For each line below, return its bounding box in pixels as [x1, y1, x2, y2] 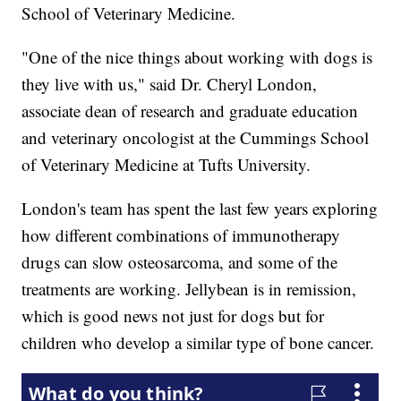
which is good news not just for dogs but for [21, 304, 325, 328]
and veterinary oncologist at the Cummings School [21, 126, 370, 149]
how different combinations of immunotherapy [21, 224, 341, 247]
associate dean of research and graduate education [21, 99, 359, 123]
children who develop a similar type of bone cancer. [21, 331, 375, 354]
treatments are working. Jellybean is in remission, [21, 277, 357, 301]
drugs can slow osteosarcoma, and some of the [21, 251, 338, 274]
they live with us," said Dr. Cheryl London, [21, 73, 318, 96]
